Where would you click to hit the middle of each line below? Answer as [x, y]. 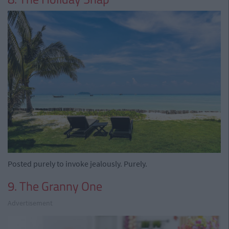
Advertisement [30, 203]
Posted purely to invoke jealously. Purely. [77, 163]
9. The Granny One [55, 186]
